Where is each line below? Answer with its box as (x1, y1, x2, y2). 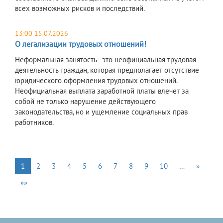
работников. (15, 117, 54, 127)
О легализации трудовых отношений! (15, 39, 146, 49)
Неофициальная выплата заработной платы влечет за (15, 86, 189, 96)
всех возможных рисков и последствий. (15, 3, 145, 13)
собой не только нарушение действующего (15, 97, 156, 107)
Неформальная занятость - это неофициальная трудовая (15, 55, 196, 65)
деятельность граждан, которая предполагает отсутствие (15, 65, 199, 75)
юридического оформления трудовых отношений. (15, 76, 177, 86)
